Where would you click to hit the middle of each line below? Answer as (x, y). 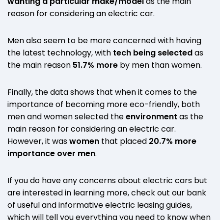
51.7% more (95, 65)
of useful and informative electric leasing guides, (100, 205)
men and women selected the (67, 117)
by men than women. (160, 65)
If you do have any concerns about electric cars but (107, 181)
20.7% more (173, 141)
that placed (124, 141)
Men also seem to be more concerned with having (104, 41)
